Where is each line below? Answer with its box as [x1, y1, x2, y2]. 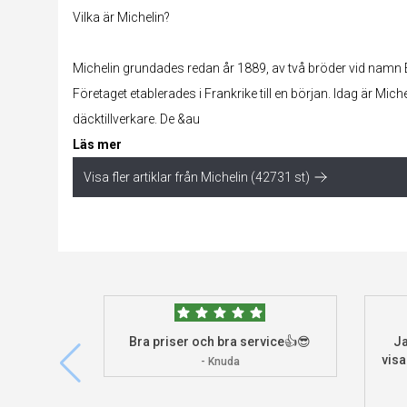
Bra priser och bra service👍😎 [129, 333, 312, 349]
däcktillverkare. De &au [73, 111, 200, 126]
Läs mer [73, 136, 122, 152]
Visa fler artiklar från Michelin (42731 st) [84, 169, 310, 184]
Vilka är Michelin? [73, 9, 170, 25]
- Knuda [200, 354, 240, 368]
